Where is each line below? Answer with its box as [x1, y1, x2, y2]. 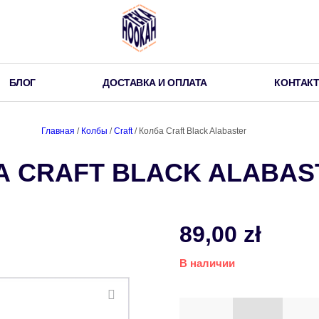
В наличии [179, 258, 235, 269]
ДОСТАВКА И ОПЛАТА [103, 77, 207, 88]
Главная [41, 126, 75, 136]
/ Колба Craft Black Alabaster [132, 126, 246, 136]
